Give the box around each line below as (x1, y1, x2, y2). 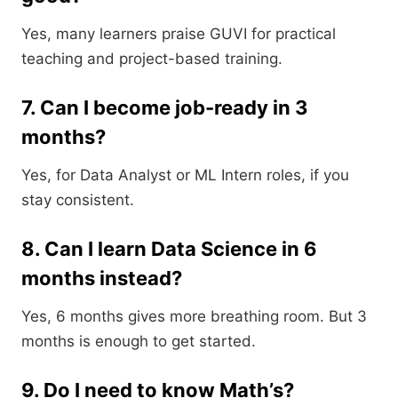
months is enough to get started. (21, 332, 256, 351)
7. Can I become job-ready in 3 (21, 96, 308, 120)
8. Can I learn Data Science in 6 (21, 237, 317, 261)
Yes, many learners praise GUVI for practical (21, 25, 336, 44)
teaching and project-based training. (21, 50, 283, 68)
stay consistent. (21, 191, 134, 210)
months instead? (21, 267, 182, 291)
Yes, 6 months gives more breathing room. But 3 (21, 307, 367, 326)
